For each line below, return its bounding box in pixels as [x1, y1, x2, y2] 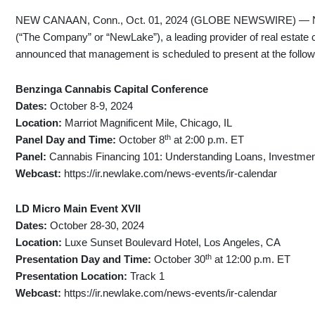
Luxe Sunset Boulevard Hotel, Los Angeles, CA [65, 236, 281, 249]
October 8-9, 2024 [50, 100, 134, 112]
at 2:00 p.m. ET [171, 134, 245, 146]
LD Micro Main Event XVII [15, 202, 141, 215]
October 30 [154, 253, 206, 266]
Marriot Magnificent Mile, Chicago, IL [65, 117, 233, 129]
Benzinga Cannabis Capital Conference [15, 83, 209, 96]
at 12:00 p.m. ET [212, 253, 291, 266]
